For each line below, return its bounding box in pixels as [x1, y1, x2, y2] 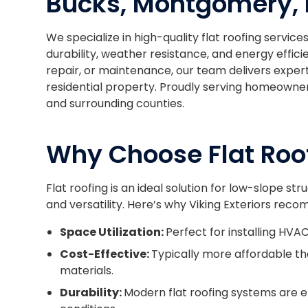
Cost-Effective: [60, 246, 152, 263]
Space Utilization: [60, 224, 166, 241]
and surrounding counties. [46, 96, 185, 112]
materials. [60, 263, 114, 279]
